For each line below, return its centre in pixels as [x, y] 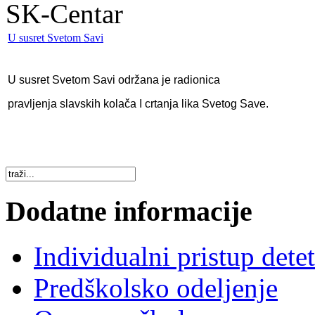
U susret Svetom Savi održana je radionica [114, 80]
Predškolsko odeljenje [156, 288]
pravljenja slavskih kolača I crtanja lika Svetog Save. [138, 104]
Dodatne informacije [129, 211]
